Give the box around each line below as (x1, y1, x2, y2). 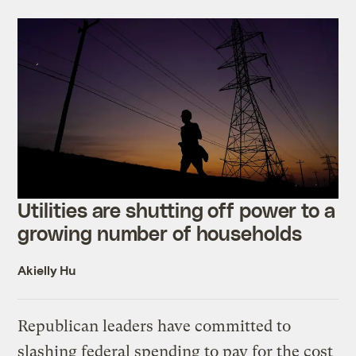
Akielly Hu (17, 262, 76, 278)
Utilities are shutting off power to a (17, 198, 335, 222)
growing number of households (17, 221, 302, 246)
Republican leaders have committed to (17, 317, 292, 336)
